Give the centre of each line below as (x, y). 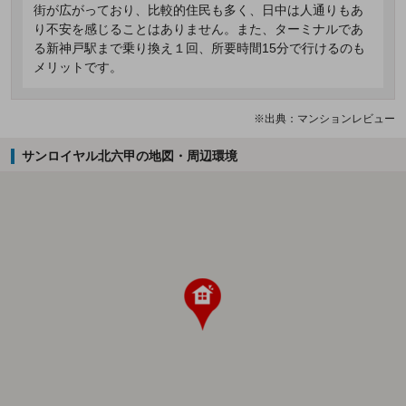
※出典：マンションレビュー (324, 119)
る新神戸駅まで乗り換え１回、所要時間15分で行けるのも (199, 48)
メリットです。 (78, 68)
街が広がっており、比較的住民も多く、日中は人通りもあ (198, 10)
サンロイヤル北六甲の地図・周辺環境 (129, 156)
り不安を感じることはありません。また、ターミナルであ (198, 29)
